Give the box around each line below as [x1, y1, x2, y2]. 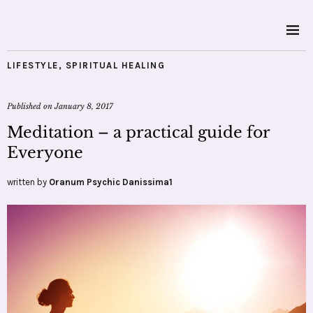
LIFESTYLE [7, 60, 59, 71]
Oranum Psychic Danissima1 [49, 177, 173, 187]
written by [7, 177, 49, 187]
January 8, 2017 [54, 101, 113, 111]
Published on [7, 101, 54, 111]
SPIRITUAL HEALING [65, 60, 165, 71]
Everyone [7, 143, 83, 162]
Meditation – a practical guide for [7, 123, 270, 142]
